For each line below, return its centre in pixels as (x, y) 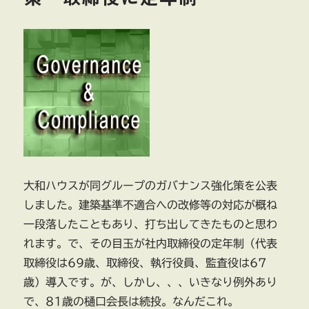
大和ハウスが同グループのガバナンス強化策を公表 (151, 186)
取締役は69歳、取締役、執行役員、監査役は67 (145, 263)
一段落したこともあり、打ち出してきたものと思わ (151, 225)
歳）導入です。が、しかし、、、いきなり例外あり (151, 282)
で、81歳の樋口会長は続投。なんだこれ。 (131, 302)
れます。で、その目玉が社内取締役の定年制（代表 (151, 244)
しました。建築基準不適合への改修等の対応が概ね (151, 205)
